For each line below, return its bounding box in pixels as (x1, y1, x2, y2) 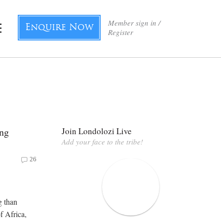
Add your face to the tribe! (62, 136, 143, 147)
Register (108, 27, 133, 37)
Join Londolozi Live (62, 125, 132, 137)
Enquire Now (25, 23, 93, 33)
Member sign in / (108, 18, 160, 28)
